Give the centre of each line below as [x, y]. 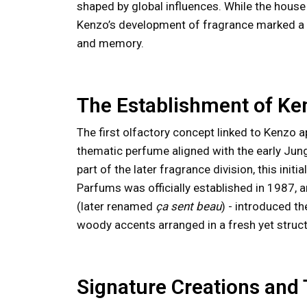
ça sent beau [188, 206]
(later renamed [116, 206]
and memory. [110, 43]
